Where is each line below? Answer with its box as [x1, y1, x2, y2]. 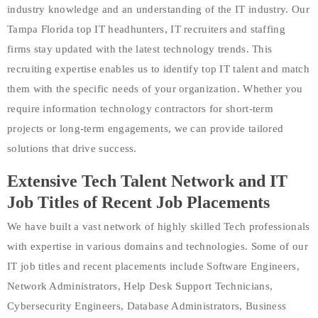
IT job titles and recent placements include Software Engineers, [7, 260, 300, 272]
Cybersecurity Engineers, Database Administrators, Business [7, 300, 287, 312]
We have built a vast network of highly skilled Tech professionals [7, 220, 310, 232]
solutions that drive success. [7, 142, 137, 154]
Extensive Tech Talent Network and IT [7, 171, 287, 190]
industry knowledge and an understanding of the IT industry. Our [7, 3, 309, 15]
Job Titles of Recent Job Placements [7, 192, 270, 212]
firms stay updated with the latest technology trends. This [7, 43, 273, 55]
